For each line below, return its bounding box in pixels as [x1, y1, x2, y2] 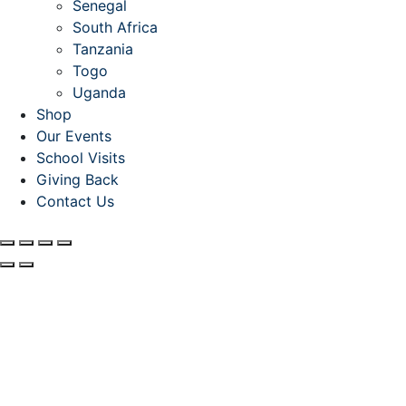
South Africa [72, 17, 158, 36]
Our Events [36, 126, 111, 145]
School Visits [36, 148, 125, 167]
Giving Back [36, 169, 119, 188]
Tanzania [72, 39, 133, 58]
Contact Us [36, 191, 114, 210]
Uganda [72, 82, 126, 101]
